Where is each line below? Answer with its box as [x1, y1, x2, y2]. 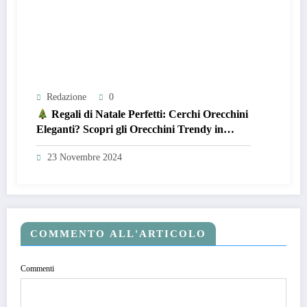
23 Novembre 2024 [47, 152, 122, 163]
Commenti [21, 264, 54, 274]
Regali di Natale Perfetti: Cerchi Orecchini [49, 108, 249, 121]
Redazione [47, 92, 86, 103]
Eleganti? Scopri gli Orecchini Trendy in [36, 123, 223, 136]
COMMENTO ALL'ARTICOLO [30, 228, 206, 240]
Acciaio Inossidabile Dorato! [36, 138, 170, 151]
